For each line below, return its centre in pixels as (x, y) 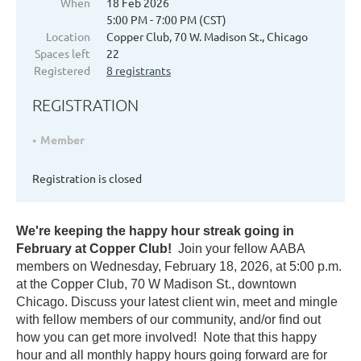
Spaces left (62, 54)
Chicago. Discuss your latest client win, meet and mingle (177, 302)
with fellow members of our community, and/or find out (168, 320)
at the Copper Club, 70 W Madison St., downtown (156, 284)
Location (68, 37)
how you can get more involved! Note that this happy (166, 338)
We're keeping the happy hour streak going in (155, 231)
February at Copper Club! (94, 249)
